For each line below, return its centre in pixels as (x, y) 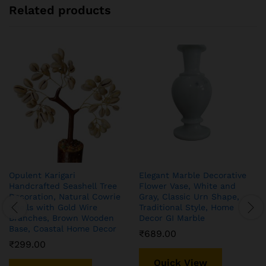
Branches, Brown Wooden (61, 218)
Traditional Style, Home (186, 207)
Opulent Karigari (42, 175)
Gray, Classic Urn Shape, (189, 196)
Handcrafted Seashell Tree (63, 186)
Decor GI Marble (172, 218)
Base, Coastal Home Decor (63, 228)
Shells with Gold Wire (53, 207)
